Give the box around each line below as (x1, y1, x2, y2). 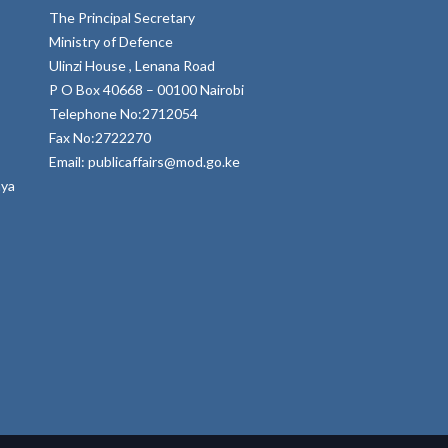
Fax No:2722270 (48, 128, 151, 146)
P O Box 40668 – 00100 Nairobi (48, 80, 244, 98)
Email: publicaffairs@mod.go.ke (48, 152, 240, 170)
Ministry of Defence (48, 32, 173, 50)
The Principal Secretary (48, 8, 195, 26)
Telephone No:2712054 (48, 104, 198, 122)
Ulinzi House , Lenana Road (48, 56, 215, 74)
